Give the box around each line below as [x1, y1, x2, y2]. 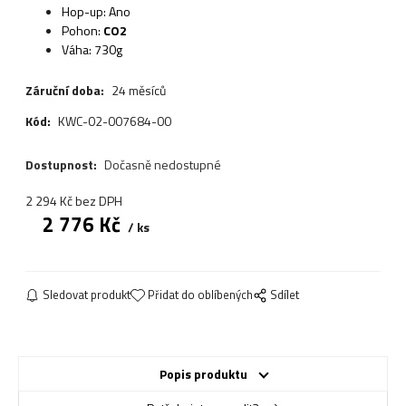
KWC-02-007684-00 [57, 111, 171, 130]
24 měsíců [111, 80, 166, 100]
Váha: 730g [61, 40, 122, 60]
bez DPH [74, 191, 122, 211]
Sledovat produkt [43, 285, 131, 304]
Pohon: [61, 21, 103, 41]
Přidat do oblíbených [148, 285, 254, 304]
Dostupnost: [24, 155, 100, 175]
